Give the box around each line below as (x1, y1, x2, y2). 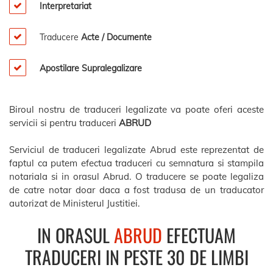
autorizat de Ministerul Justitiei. (9, 197, 140, 209)
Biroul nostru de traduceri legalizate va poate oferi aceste (9, 103, 264, 115)
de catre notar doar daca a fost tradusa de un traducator (9, 184, 264, 196)
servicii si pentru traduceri (9, 116, 119, 129)
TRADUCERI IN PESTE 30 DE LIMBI (24, 243, 249, 271)
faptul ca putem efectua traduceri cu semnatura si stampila (9, 157, 264, 169)
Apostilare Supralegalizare (40, 62, 142, 74)
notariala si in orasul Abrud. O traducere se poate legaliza (9, 171, 264, 182)
